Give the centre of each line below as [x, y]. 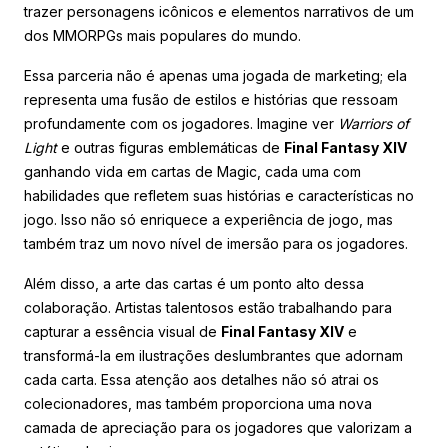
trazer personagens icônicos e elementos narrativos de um [219, 11]
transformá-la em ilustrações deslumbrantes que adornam [213, 355]
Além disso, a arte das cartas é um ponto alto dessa [194, 283]
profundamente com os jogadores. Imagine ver [181, 123]
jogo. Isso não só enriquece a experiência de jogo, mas [208, 219]
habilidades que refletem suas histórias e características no [219, 195]
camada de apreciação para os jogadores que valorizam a [218, 427]
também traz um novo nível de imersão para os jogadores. [216, 243]
